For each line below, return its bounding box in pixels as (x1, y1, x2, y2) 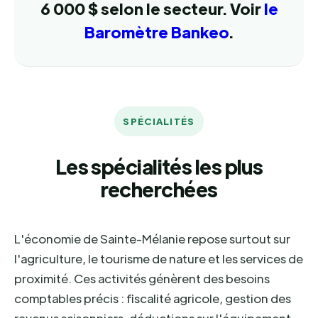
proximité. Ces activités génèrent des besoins (14, 270, 270, 286)
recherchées (100, 176, 218, 202)
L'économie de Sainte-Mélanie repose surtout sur (14, 231, 290, 246)
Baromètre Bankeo (84, 21, 229, 42)
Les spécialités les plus (55, 153, 263, 179)
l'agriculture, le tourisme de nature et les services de (14, 251, 303, 266)
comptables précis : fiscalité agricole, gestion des (14, 290, 291, 306)
